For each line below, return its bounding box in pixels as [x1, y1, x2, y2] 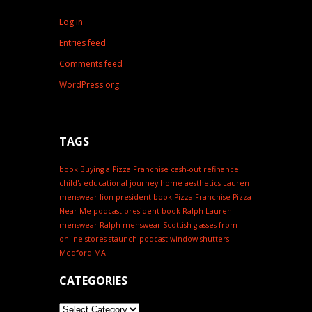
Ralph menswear [100, 220, 161, 231]
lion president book [100, 192, 172, 203]
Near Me [59, 206, 91, 217]
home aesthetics [160, 178, 221, 189]
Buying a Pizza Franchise [80, 164, 169, 175]
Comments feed [59, 58, 123, 70]
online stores [59, 234, 107, 244]
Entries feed [59, 37, 106, 49]
